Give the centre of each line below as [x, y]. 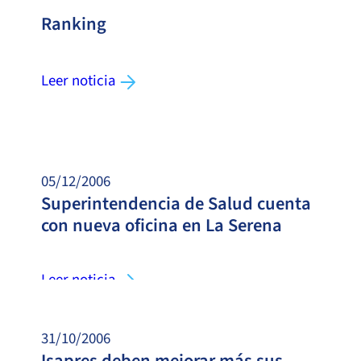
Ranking [74, 24]
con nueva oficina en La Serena [162, 225]
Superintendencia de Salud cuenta [176, 203]
